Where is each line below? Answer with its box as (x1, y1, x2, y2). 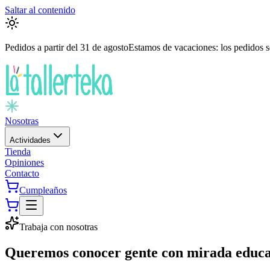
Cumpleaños (19, 185, 67, 195)
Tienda (5, 146, 31, 157)
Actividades (10, 136, 51, 145)
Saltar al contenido (5, 5, 75, 15)
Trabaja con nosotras (19, 222, 98, 232)
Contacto (5, 168, 39, 178)
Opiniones (5, 157, 44, 168)
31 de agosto (80, 42, 128, 52)
